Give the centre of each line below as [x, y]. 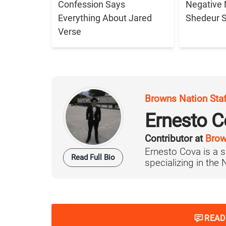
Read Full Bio [93, 158]
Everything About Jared [105, 18]
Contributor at [175, 139]
